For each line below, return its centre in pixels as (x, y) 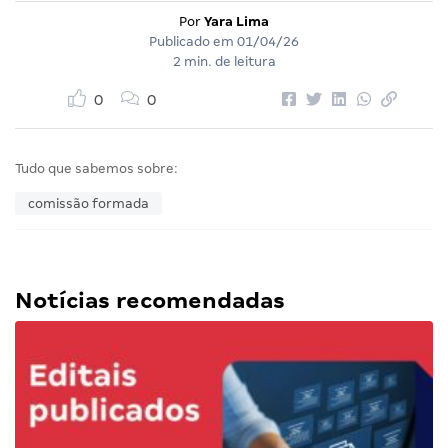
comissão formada (88, 204)
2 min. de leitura (224, 62)
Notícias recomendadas (150, 301)
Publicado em (193, 42)
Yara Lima (236, 22)
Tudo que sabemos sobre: (96, 169)
